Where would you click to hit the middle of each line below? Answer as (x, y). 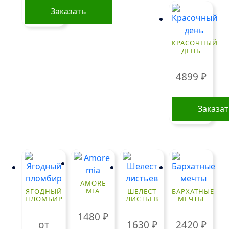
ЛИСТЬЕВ (142, 199)
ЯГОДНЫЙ (44, 191)
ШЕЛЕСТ (142, 191)
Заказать (69, 11)
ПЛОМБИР (44, 199)
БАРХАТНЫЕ (193, 191)
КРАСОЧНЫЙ (194, 43)
